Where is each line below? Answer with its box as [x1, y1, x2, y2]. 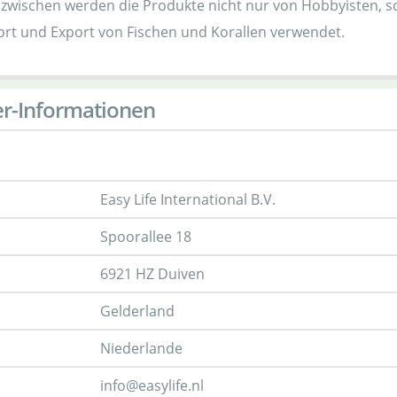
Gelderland [100, 301, 175, 321]
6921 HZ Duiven [100, 264, 205, 284]
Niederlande [100, 339, 183, 358]
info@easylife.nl [100, 376, 204, 395]
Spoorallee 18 [100, 227, 191, 246]
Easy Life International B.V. [100, 190, 276, 209]
